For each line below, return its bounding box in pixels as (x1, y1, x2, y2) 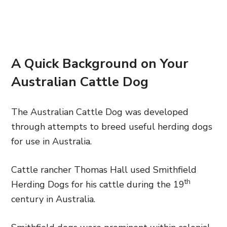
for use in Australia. (11, 135, 92, 147)
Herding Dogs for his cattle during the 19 (11, 178, 184, 191)
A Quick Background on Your (11, 54, 188, 72)
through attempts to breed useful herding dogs (11, 120, 212, 133)
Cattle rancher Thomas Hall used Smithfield (11, 163, 197, 176)
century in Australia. (11, 193, 95, 205)
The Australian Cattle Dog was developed (11, 105, 188, 118)
